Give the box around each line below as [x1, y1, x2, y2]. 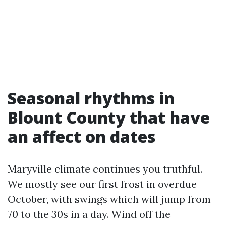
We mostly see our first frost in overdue [8, 178, 197, 190]
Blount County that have [8, 106, 210, 128]
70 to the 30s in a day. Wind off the [8, 208, 171, 220]
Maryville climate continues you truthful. [8, 162, 202, 175]
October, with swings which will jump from [8, 193, 211, 205]
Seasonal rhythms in [8, 87, 175, 109]
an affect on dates [8, 126, 155, 147]
